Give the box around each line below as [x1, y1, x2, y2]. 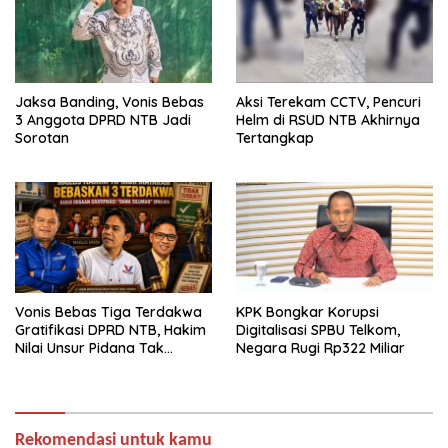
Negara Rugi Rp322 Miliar [236, 338, 405, 357]
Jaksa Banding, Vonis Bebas [15, 92, 204, 111]
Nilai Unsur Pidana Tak [15, 338, 164, 357]
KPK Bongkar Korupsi [236, 302, 379, 321]
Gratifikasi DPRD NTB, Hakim [15, 320, 206, 339]
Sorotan [15, 128, 69, 147]
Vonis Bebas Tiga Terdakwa [15, 302, 202, 321]
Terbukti [15, 356, 69, 375]
